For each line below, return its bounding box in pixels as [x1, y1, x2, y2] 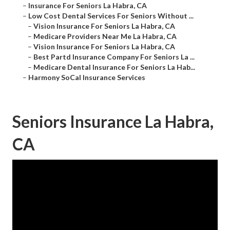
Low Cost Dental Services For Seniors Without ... [28, 11, 194, 21]
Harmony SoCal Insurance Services [28, 73, 145, 82]
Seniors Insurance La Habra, [12, 111, 214, 132]
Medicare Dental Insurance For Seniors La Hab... [33, 63, 195, 72]
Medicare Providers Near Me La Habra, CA [33, 32, 177, 41]
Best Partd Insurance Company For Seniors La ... [33, 52, 195, 62]
